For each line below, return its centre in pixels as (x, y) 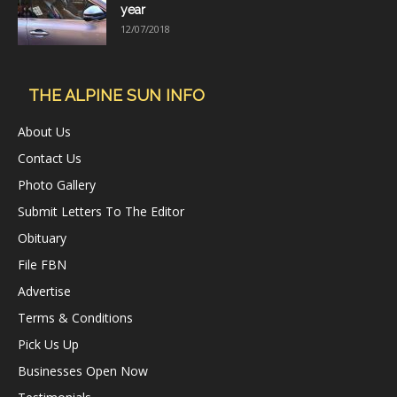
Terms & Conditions (75, 318)
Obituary (42, 238)
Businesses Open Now (83, 371)
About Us (44, 132)
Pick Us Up (48, 345)
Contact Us (50, 159)
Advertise (44, 292)
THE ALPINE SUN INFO (117, 96)
